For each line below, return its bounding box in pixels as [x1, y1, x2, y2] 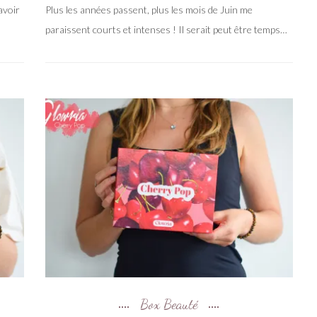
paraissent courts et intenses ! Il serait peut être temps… [45, 23, 287, 35]
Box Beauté [140, 295, 198, 313]
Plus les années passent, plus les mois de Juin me [45, 3, 253, 16]
